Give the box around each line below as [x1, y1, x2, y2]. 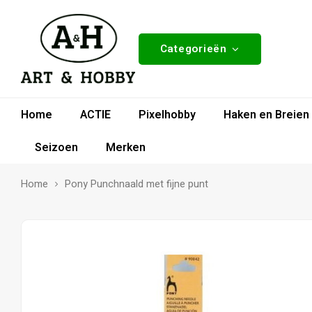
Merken [106, 139, 146, 156]
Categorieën [159, 40, 227, 56]
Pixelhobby [139, 106, 196, 123]
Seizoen [35, 139, 78, 156]
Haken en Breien [224, 106, 309, 123]
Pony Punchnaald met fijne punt [65, 177, 208, 192]
